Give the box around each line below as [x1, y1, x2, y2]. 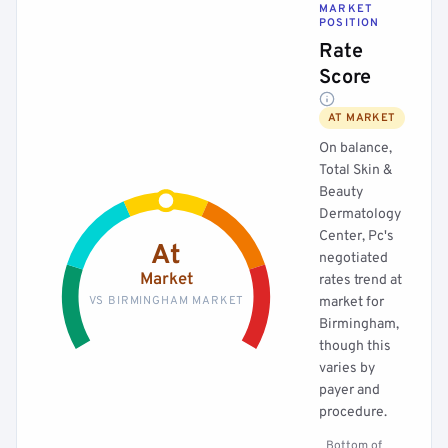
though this [319, 338, 391, 355]
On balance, [319, 140, 392, 157]
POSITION [319, 16, 380, 30]
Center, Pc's [319, 228, 394, 245]
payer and [319, 382, 380, 399]
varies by [319, 360, 375, 377]
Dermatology [319, 206, 401, 223]
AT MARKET [328, 111, 396, 125]
